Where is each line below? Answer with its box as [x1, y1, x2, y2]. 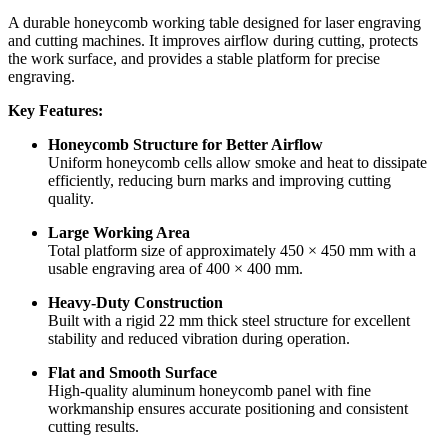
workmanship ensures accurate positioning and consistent [48, 400, 408, 418]
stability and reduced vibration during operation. [48, 330, 350, 348]
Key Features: [8, 102, 103, 120]
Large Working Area [48, 224, 190, 242]
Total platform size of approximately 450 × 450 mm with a [48, 242, 416, 260]
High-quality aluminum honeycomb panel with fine [48, 382, 371, 400]
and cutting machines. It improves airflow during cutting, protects [8, 32, 418, 50]
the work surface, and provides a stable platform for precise [8, 50, 380, 68]
